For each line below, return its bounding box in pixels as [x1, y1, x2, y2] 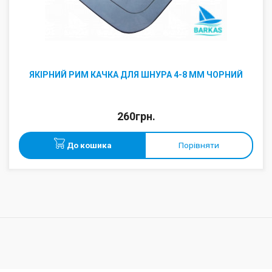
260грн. [117, 110, 155, 123]
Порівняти [178, 140, 219, 150]
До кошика [65, 140, 112, 150]
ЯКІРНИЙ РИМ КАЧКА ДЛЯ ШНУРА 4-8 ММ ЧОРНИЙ [29, 70, 243, 80]
